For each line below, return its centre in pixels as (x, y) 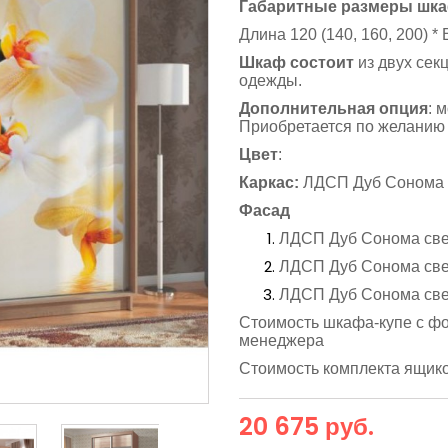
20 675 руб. (306, 426)
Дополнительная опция (333, 108)
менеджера (281, 340)
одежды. (270, 80)
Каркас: (271, 182)
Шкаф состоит (296, 62)
